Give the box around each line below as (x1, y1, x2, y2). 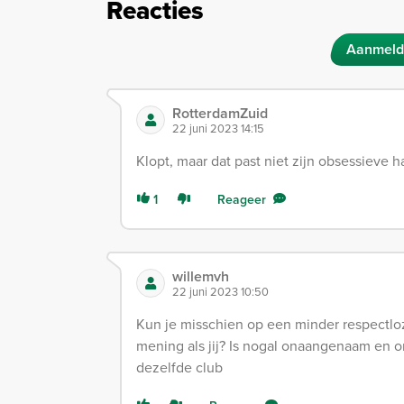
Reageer (217, 189, 266, 208)
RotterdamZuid (172, 102, 268, 124)
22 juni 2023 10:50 (172, 282, 269, 299)
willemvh (172, 265, 229, 287)
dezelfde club (136, 356, 223, 377)
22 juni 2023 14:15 (172, 119, 264, 136)
